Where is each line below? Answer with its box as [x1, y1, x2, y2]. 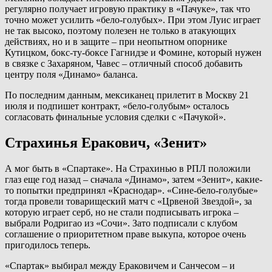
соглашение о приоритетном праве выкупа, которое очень [5, 229, 246, 240]
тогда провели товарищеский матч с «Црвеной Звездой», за [5, 196, 252, 207]
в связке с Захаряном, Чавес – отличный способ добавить [5, 58, 242, 69]
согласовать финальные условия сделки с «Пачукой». [5, 112, 226, 123]
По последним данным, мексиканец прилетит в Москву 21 [5, 90, 249, 101]
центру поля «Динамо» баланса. [5, 69, 138, 80]
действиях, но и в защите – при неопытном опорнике [5, 36, 227, 47]
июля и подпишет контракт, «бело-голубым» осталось [5, 101, 229, 112]
